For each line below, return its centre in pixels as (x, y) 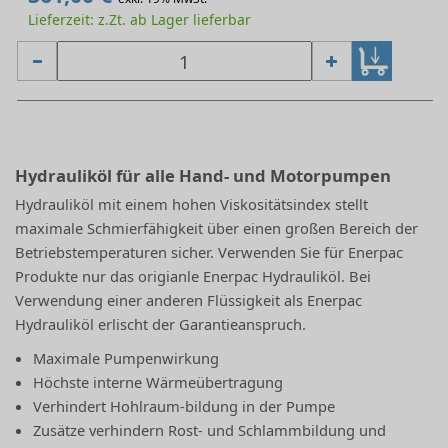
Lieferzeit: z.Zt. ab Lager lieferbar (139, 19)
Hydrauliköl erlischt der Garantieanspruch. (161, 324)
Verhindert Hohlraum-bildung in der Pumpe (184, 406)
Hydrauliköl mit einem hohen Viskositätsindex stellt (192, 204)
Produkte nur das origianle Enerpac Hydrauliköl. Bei (193, 276)
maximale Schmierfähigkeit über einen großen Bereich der (217, 228)
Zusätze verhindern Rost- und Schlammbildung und (210, 430)
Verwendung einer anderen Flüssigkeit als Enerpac (189, 300)
